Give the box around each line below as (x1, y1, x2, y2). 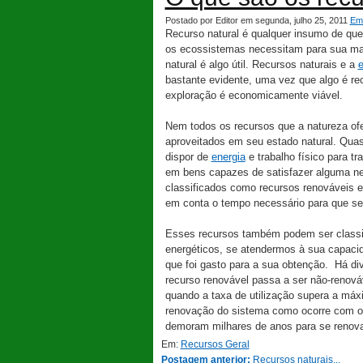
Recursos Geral (180, 339, 250, 350)
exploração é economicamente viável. (164, 89, 343, 101)
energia (211, 151, 246, 163)
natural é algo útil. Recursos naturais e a (164, 58, 358, 70)
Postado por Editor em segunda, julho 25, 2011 (164, 15, 350, 25)
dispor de (164, 151, 211, 163)
